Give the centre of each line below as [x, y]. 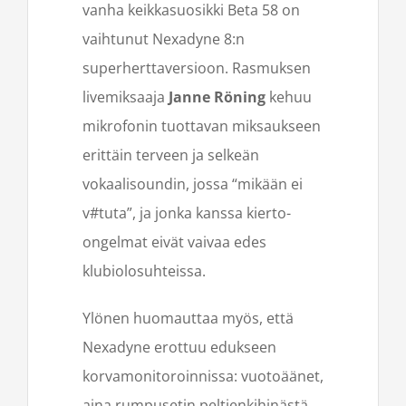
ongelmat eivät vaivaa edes [174, 242]
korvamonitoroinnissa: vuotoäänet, [203, 376]
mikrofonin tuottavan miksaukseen [202, 126]
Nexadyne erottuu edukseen [179, 347]
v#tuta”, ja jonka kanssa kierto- [187, 213]
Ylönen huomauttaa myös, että [188, 318]
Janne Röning [217, 97]
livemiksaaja [126, 97]
